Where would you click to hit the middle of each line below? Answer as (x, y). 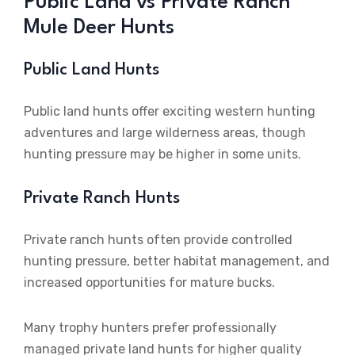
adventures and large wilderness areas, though (165, 133)
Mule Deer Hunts (99, 28)
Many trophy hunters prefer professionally (150, 328)
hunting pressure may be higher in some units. (162, 155)
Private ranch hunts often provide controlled (158, 240)
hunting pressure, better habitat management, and (177, 261)
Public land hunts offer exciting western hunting (170, 112)
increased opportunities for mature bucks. (149, 283)
